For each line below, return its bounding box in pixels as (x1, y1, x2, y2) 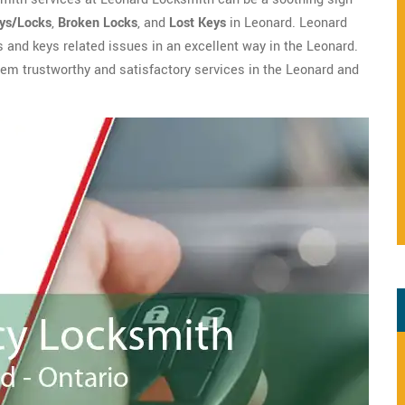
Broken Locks (58, 14, 137, 33)
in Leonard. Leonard (226, 14, 347, 33)
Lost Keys (169, 14, 226, 33)
